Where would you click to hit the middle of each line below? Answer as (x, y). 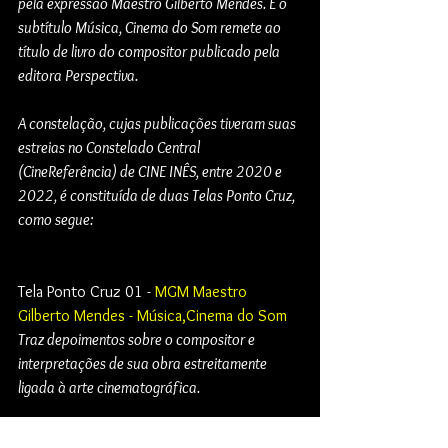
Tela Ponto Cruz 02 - (86, 435)
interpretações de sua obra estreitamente (144, 363)
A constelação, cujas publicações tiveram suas (158, 123)
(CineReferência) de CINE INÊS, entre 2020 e (151, 171)
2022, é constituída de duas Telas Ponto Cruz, (158, 195)
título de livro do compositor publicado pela (150, 51)
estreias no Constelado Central (110, 147)
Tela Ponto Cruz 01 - (86, 291)
